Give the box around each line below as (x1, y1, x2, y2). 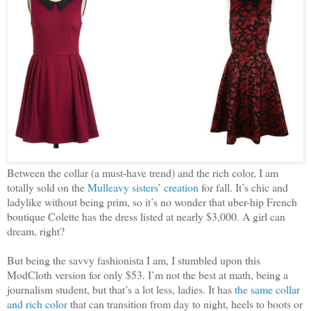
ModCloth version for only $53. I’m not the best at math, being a (7, 267, 288, 283)
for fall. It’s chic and (199, 180, 288, 195)
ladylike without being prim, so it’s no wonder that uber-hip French (7, 194, 297, 210)
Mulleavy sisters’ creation (87, 180, 199, 195)
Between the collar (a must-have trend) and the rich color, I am (7, 165, 278, 180)
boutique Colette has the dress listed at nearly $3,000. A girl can (7, 209, 285, 224)
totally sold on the (7, 180, 87, 195)
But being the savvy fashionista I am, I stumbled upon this (7, 253, 260, 268)
